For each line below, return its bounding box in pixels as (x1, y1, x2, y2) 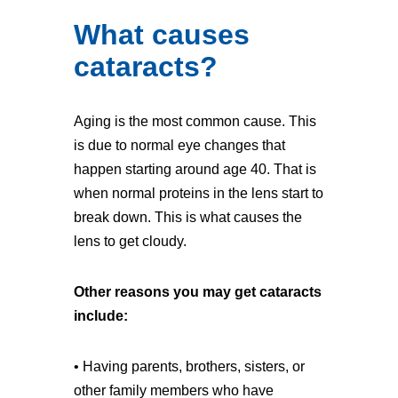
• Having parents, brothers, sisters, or (73, 359, 305, 374)
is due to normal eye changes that (73, 138, 285, 153)
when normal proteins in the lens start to (73, 186, 323, 201)
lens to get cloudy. (73, 234, 187, 249)
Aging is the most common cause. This (73, 114, 316, 129)
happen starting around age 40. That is (73, 162, 316, 177)
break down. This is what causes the (73, 210, 302, 225)
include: (73, 308, 128, 323)
